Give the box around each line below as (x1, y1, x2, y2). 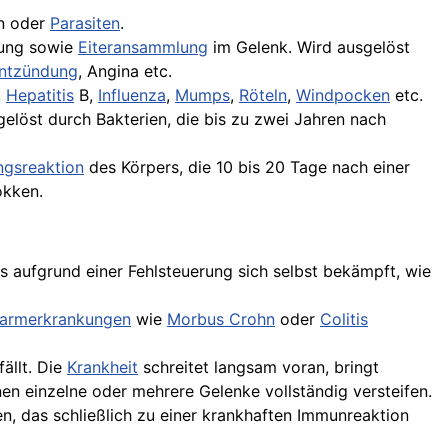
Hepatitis (6, 85, 74, 105)
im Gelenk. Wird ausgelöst (208, 37, 410, 57)
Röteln (239, 85, 287, 105)
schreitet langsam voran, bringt (138, 357, 379, 377)
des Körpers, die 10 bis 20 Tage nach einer (84, 157, 410, 177)
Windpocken (296, 85, 390, 105)
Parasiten (50, 13, 120, 33)
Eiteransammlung (78, 37, 208, 57)
